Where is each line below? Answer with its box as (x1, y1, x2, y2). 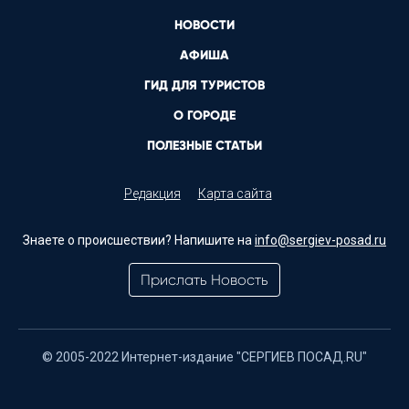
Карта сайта (197, 185, 272, 201)
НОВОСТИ (174, 16, 235, 33)
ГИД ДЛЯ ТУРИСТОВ (144, 77, 265, 93)
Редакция (123, 185, 181, 201)
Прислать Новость (141, 270, 268, 288)
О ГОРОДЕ (173, 107, 236, 123)
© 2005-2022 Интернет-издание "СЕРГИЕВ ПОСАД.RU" (42, 349, 367, 364)
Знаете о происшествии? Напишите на (23, 232, 255, 247)
